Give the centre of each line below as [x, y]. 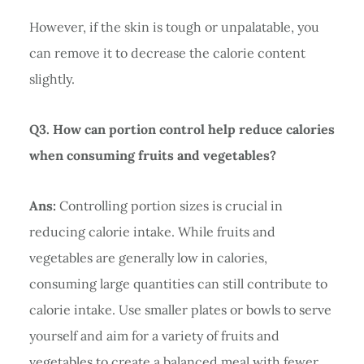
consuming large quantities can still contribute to [178, 283]
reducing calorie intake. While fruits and [152, 231]
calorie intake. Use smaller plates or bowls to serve [180, 309]
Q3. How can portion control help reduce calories [182, 129]
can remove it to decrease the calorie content [167, 52]
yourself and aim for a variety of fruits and [154, 335]
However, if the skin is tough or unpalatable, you [174, 26]
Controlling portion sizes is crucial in [169, 205]
